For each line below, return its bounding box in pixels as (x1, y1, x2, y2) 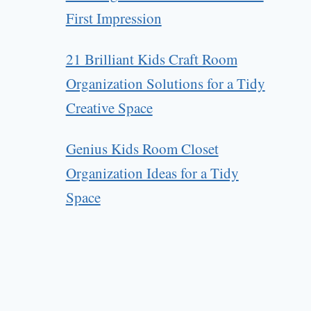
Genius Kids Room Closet (65, 139, 219, 159)
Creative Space (65, 98, 153, 118)
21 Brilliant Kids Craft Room (65, 49, 237, 69)
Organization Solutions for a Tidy (65, 74, 265, 94)
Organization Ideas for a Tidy (65, 163, 239, 183)
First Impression (65, 8, 162, 28)
